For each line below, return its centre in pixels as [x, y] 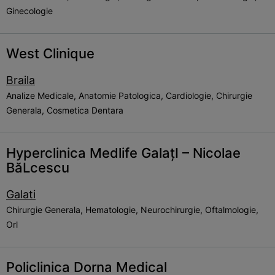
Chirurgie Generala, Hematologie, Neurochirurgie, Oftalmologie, [132, 210]
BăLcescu [38, 168]
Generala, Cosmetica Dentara [65, 110]
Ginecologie [29, 11]
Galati [21, 194]
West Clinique [50, 53]
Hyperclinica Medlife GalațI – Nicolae [123, 153]
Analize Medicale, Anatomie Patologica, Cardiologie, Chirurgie [129, 95]
